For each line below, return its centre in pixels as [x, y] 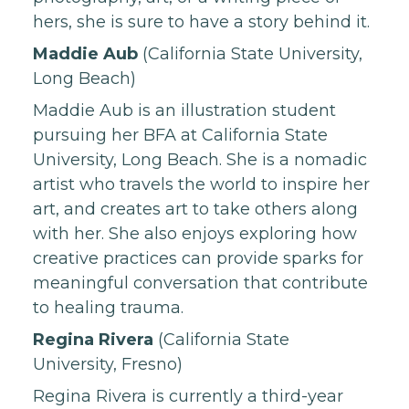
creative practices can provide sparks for [198, 258]
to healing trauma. [108, 307]
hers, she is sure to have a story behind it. [201, 21]
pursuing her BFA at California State [180, 135]
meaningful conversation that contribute [200, 283]
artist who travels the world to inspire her [201, 184]
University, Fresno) [108, 364]
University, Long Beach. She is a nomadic [200, 159]
